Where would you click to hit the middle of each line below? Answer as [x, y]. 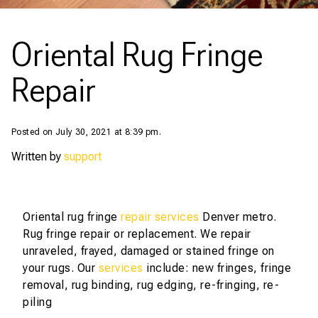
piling [37, 302]
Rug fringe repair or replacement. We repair [137, 234]
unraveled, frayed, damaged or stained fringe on [149, 251]
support [83, 157]
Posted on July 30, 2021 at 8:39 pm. [86, 132]
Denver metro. [238, 217]
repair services [160, 217]
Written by [38, 157]
